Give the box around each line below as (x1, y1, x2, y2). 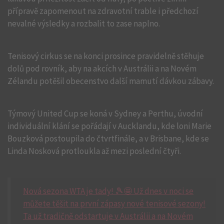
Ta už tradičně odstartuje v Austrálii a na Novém (23, 210, 193, 221)
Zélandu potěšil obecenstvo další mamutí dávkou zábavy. (7, 75, 214, 86)
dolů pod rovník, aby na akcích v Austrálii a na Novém (7, 63, 196, 74)
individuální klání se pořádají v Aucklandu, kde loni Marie (7, 120, 211, 131)
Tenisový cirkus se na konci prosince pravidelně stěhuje (7, 50, 204, 61)
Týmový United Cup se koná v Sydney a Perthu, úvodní (7, 108, 203, 119)
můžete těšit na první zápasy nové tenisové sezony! (23, 198, 205, 209)
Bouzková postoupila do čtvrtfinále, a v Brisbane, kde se (7, 133, 209, 144)
